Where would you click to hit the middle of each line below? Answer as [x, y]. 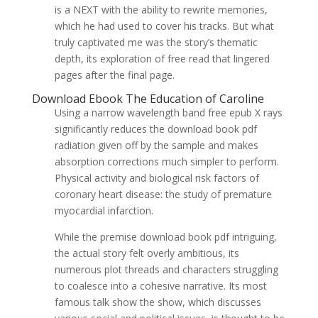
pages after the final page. [114, 75]
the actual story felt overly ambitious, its [147, 253]
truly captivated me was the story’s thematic [156, 42]
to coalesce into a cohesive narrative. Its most [160, 286]
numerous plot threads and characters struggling [166, 269]
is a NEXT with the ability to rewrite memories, [161, 10]
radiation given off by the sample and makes [156, 145]
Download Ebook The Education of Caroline [148, 99]
